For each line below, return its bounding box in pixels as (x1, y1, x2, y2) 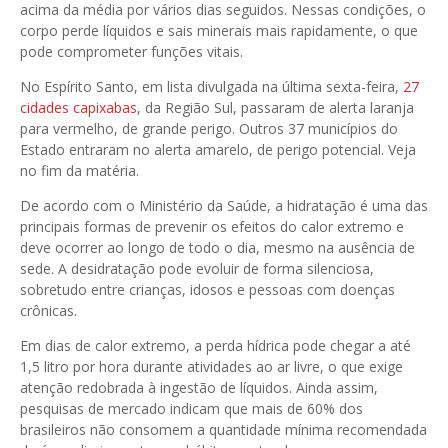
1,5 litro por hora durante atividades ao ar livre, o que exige (20, 357, 403, 377)
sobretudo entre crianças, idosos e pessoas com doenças (20, 280, 395, 300)
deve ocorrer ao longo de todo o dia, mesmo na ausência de (20, 238, 415, 258)
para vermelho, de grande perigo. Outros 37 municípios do (20, 119, 398, 139)
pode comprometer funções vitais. (20, 42, 243, 62)
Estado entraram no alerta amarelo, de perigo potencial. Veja (20, 140, 416, 160)
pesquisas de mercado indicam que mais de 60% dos (20, 399, 363, 419)
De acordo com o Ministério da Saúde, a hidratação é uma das (20, 196, 428, 216)
